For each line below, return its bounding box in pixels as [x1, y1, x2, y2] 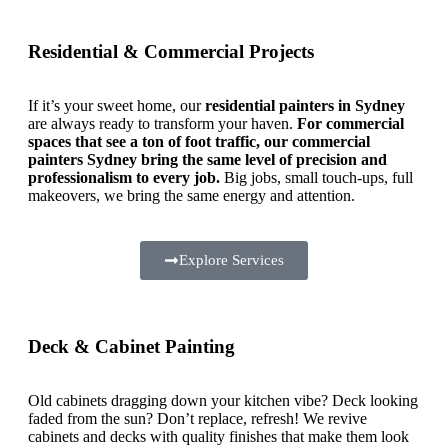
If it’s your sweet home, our [28, 96, 205, 114]
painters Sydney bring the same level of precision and [28, 150, 387, 168]
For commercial [297, 114, 404, 132]
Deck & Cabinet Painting [28, 335, 235, 357]
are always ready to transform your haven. [28, 114, 297, 132]
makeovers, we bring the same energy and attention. [28, 186, 355, 204]
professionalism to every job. [28, 168, 220, 186]
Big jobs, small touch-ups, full [220, 168, 413, 186]
